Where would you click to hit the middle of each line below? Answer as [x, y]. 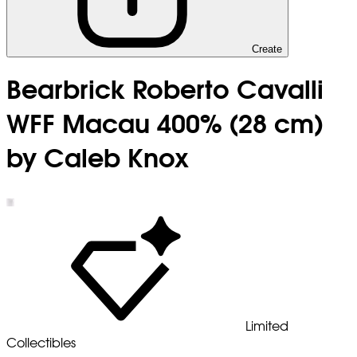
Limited [267, 326]
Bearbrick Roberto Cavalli [165, 91]
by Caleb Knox [98, 160]
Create [267, 49]
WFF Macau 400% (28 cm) [165, 126]
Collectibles [41, 343]
